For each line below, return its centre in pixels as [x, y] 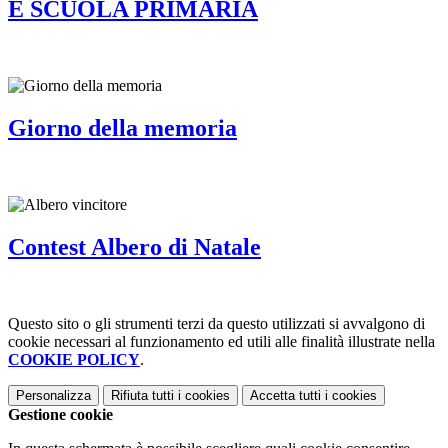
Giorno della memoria [122, 128]
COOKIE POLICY [74, 359]
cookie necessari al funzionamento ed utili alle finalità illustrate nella [221, 341]
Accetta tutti [285, 395]
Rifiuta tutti [142, 395]
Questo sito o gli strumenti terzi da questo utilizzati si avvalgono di [216, 323]
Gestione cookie [60, 414]
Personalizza [53, 395]
